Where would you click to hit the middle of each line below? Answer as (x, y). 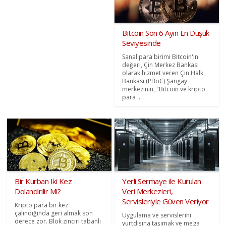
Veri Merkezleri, (147, 191)
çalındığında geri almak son (54, 213)
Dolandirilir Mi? (38, 191)
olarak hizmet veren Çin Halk (163, 73)
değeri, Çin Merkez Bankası (160, 65)
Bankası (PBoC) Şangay (155, 81)
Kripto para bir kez (42, 205)
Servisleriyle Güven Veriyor (165, 201)
